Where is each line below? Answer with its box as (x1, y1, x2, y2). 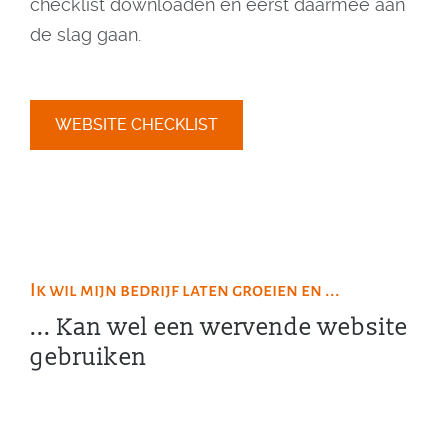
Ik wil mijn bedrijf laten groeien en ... (30, 279, 340, 300)
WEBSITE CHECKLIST (55, 115, 218, 134)
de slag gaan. (30, 24, 141, 45)
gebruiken (30, 342, 147, 372)
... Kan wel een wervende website (30, 312, 408, 342)
